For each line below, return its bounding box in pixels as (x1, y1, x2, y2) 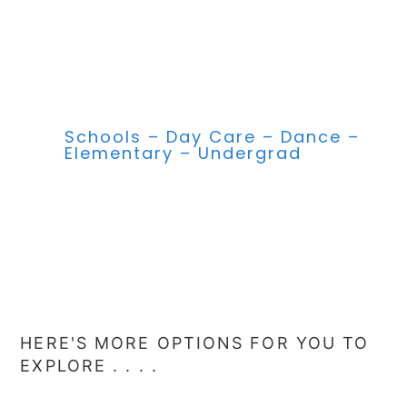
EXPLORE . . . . (20, 356, 158, 376)
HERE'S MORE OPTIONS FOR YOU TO (20, 333, 370, 353)
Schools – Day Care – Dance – (64, 125, 360, 149)
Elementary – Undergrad (64, 142, 302, 165)
